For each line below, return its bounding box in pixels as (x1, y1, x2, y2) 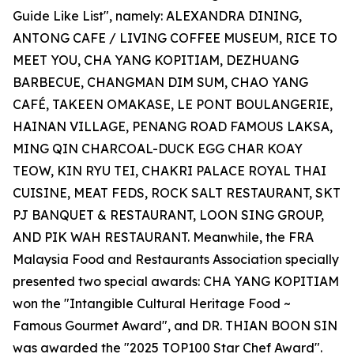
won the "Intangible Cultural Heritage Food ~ (13, 296, 291, 312)
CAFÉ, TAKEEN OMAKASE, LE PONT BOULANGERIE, (13, 96, 333, 113)
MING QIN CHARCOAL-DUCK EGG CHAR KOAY (13, 141, 303, 157)
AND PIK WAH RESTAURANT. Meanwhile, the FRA (13, 229, 314, 246)
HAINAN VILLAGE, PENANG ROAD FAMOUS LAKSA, (13, 119, 333, 135)
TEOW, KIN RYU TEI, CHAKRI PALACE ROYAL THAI (13, 163, 326, 179)
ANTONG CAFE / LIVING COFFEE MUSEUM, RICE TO (13, 30, 337, 47)
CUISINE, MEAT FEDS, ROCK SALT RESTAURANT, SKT (13, 185, 341, 201)
